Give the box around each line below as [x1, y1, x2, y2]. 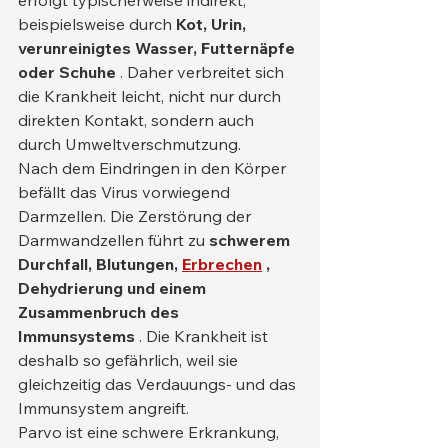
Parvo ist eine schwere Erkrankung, [18, 422, 283, 442]
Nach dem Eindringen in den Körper [18, 158, 290, 178]
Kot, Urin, [176, 14, 250, 34]
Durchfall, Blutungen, [18, 254, 178, 274]
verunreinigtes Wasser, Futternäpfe [18, 38, 299, 58]
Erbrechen [182, 254, 262, 274]
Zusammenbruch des [18, 302, 183, 322]
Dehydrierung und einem [18, 278, 210, 298]
